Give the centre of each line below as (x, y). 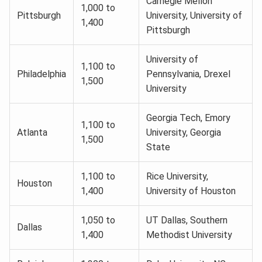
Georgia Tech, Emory (188, 118)
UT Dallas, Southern (187, 220)
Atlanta (32, 132)
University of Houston (191, 191)
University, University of (194, 15)
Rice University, (177, 176)
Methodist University (189, 235)
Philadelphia (42, 74)
